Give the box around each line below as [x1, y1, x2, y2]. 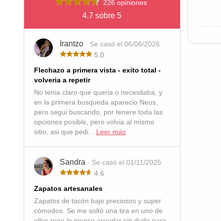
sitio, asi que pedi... [34, 128, 96, 136]
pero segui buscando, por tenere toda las [34, 108, 163, 116]
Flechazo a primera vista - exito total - [34, 66, 161, 74]
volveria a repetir [34, 76, 90, 84]
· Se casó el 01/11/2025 [87, 158, 161, 166]
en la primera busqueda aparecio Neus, [34, 98, 158, 106]
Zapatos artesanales [34, 184, 103, 192]
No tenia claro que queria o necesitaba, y [34, 88, 162, 96]
